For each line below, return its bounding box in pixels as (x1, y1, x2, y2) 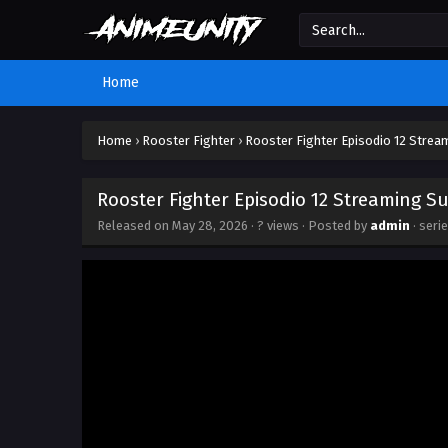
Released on (97, 218, 172, 233)
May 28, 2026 (172, 218, 248, 233)
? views (257, 218, 299, 233)
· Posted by (299, 218, 370, 233)
